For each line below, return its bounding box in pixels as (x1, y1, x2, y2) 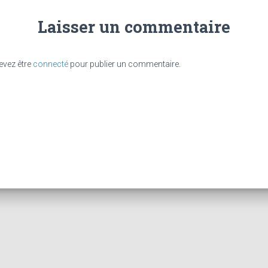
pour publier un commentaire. (68, 59, 181, 69)
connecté (33, 59, 68, 69)
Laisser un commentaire (38, 16, 230, 37)
